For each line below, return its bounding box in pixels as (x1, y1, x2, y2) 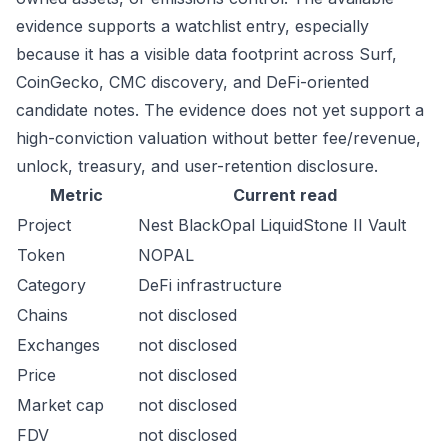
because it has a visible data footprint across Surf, (16, 44, 397, 64)
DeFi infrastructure (138, 275, 282, 295)
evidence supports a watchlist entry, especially (16, 16, 369, 36)
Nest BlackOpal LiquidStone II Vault (138, 215, 406, 235)
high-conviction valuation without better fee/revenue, (16, 128, 421, 148)
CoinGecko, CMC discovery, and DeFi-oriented (16, 72, 369, 92)
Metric (50, 185, 103, 205)
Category (17, 275, 86, 295)
